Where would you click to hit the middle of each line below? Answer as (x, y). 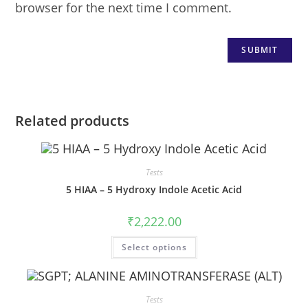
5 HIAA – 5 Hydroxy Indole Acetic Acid (154, 190)
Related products (73, 121)
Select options (154, 247)
